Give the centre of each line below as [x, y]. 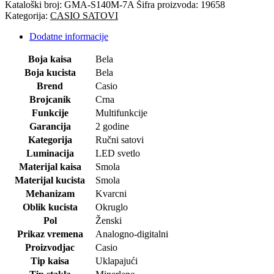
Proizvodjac [50, 247]
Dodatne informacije [69, 36]
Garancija [50, 126]
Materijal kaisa [50, 166]
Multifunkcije [121, 113]
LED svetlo [118, 153]
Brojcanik [50, 99]
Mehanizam [50, 193]
